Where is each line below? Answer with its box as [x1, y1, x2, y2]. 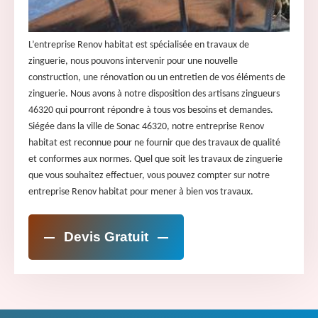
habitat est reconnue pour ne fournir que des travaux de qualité [28, 137, 280, 148]
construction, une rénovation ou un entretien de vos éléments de [28, 72, 285, 83]
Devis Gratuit [64, 229, 148, 244]
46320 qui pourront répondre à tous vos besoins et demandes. [28, 104, 273, 116]
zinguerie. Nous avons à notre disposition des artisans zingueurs [28, 88, 280, 99]
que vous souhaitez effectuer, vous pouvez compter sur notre [28, 170, 270, 181]
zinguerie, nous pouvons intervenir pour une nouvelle [28, 55, 238, 67]
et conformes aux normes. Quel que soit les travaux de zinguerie [28, 153, 283, 165]
